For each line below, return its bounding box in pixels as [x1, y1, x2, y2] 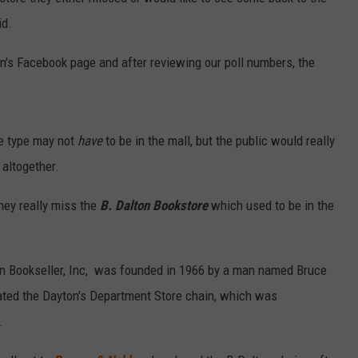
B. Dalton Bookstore [100, 197, 208, 214]
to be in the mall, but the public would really [102, 133, 335, 149]
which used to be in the [208, 197, 334, 214]
